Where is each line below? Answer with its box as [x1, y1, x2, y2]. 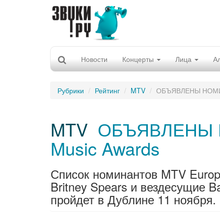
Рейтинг [95, 85, 120, 95]
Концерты [122, 54, 156, 64]
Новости [81, 54, 108, 64]
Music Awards [51, 136, 160, 161]
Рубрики [57, 85, 84, 95]
